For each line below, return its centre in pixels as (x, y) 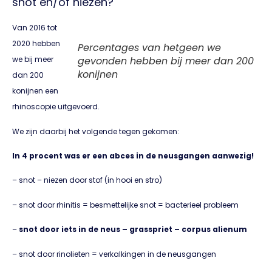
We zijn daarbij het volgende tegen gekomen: (96, 131)
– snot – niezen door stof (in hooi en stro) (87, 180)
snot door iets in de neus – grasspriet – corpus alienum (132, 229)
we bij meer (33, 59)
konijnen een (35, 91)
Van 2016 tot (35, 28)
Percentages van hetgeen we (149, 48)
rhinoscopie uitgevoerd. (56, 107)
